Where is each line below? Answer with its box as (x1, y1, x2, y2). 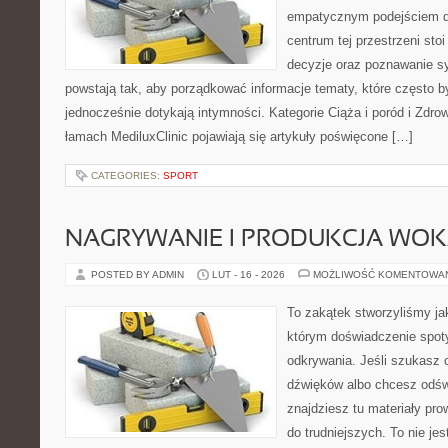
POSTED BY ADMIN (91, 269, 187, 280)
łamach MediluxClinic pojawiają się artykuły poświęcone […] (65, 129, 413, 144)
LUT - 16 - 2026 (212, 269, 285, 280)
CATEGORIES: (91, 170, 163, 181)
